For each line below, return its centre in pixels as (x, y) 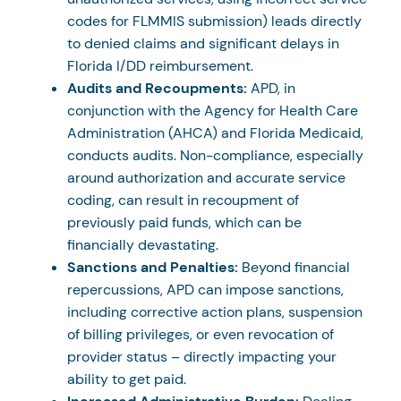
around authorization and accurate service (206, 177)
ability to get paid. (127, 379)
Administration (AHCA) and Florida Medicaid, (215, 132)
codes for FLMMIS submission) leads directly (214, 21)
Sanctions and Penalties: (153, 267)
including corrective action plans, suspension (215, 311)
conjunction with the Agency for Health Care (213, 110)
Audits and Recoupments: (157, 88)
